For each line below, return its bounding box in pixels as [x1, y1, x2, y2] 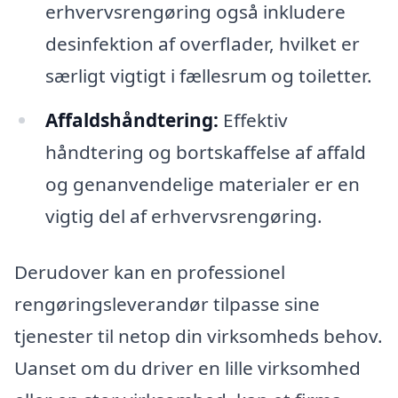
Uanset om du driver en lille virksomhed [14, 355, 361, 381]
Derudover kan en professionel [14, 259, 285, 285]
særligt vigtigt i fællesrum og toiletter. [44, 62, 372, 88]
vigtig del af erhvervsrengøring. [44, 203, 322, 228]
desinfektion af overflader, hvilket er [44, 30, 360, 56]
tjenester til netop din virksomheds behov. [14, 323, 383, 349]
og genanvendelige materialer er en [44, 171, 360, 196]
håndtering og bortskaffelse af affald [44, 139, 366, 164]
